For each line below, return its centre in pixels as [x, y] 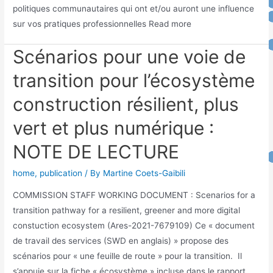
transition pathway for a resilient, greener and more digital [127, 210]
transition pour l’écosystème [134, 81]
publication [61, 173]
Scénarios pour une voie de [129, 57]
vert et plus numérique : [114, 128]
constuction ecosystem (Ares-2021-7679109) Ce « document [134, 225]
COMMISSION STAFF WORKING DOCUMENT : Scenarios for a [134, 195]
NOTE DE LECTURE [96, 152]
